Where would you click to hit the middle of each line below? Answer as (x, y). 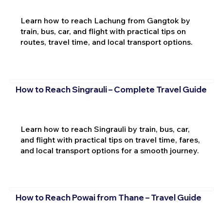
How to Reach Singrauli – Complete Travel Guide (111, 89)
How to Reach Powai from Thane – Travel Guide (108, 198)
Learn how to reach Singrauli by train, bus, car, (105, 129)
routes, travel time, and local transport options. (106, 42)
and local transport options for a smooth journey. (109, 150)
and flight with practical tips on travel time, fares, (110, 139)
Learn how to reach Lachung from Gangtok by (105, 21)
